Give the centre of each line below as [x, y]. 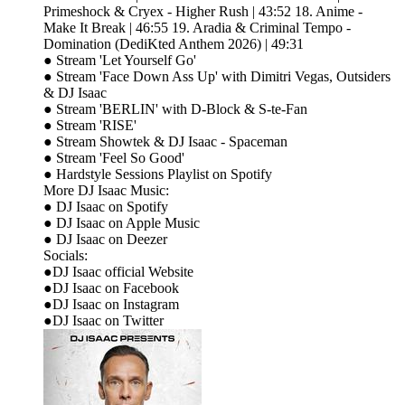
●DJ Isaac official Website [118, 271]
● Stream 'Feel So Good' [114, 157]
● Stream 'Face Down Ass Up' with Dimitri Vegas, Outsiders [217, 76]
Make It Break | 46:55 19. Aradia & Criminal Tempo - [197, 27]
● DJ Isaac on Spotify [106, 206]
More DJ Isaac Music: [108, 190]
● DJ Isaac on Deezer [105, 239]
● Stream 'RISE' [90, 125]
